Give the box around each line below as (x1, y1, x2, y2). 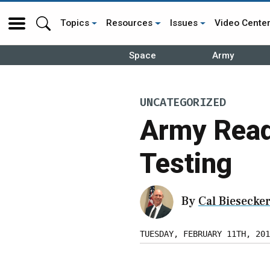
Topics (60, 17, 89, 28)
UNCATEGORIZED (140, 95, 226, 110)
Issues (169, 17, 198, 28)
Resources (106, 17, 153, 28)
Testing (140, 146, 232, 180)
